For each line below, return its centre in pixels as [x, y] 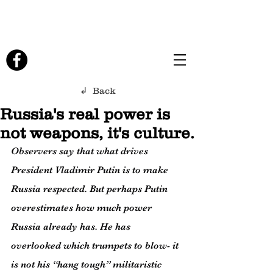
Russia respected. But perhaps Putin [90, 189]
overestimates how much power [83, 208]
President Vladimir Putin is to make [91, 170]
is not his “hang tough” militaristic [87, 264]
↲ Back [97, 90]
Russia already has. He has [72, 227]
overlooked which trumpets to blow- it [96, 246]
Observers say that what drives [81, 151]
